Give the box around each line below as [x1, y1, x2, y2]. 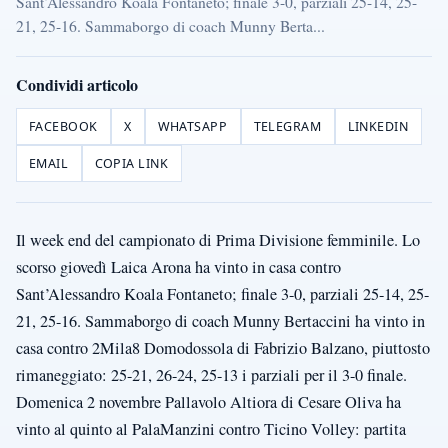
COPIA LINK [94, 155, 169, 173]
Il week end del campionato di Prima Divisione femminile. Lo [16, 229, 420, 252]
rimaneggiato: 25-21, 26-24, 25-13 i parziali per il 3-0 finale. [16, 364, 407, 387]
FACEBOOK [29, 118, 98, 136]
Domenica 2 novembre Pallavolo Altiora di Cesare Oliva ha [16, 391, 401, 414]
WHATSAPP [157, 118, 228, 136]
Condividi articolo [16, 73, 138, 97]
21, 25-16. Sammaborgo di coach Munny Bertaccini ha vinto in [16, 310, 425, 333]
